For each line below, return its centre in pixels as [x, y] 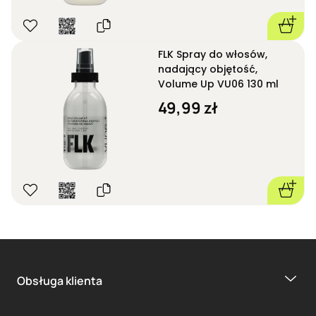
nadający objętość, [208, 69]
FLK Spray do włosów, [213, 54]
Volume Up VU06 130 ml [218, 84]
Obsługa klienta [60, 280]
